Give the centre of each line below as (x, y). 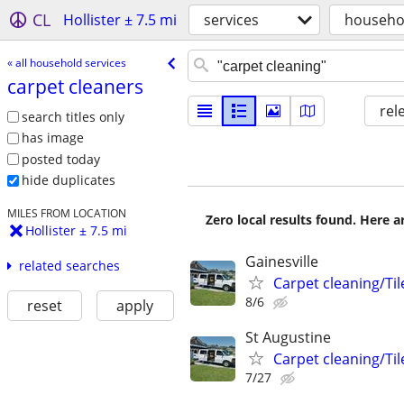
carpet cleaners (75, 86)
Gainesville (282, 262)
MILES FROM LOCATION (66, 213)
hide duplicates (68, 180)
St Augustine (288, 338)
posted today (60, 159)
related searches (69, 266)
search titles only (73, 116)
